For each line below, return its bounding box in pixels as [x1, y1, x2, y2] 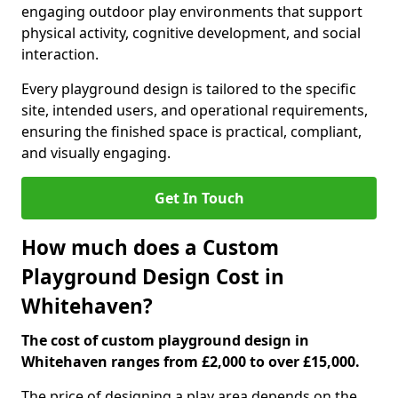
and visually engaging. [21, 143, 171, 163]
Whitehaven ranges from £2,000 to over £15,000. [21, 352, 360, 371]
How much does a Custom [21, 234, 279, 261]
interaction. [21, 44, 99, 64]
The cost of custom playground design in [21, 330, 309, 350]
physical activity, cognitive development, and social [21, 23, 361, 43]
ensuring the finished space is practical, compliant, [21, 122, 362, 141]
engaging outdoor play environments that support [21, 2, 362, 21]
